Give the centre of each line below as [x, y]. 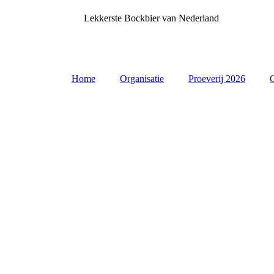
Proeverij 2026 [217, 79]
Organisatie [142, 79]
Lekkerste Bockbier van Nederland [151, 18]
